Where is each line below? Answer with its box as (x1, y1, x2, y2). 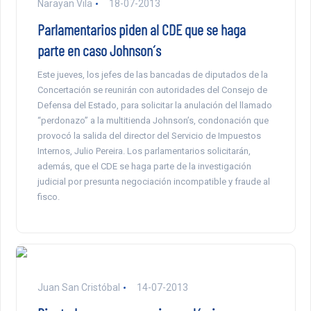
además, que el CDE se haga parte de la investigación (37, 161, 251, 172)
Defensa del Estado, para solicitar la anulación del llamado (37, 100, 272, 111)
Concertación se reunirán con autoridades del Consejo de (37, 85, 267, 96)
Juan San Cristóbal (37, 282, 120, 294)
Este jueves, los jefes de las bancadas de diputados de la (37, 69, 268, 81)
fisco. (37, 192, 60, 203)
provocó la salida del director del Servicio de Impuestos (37, 131, 261, 142)
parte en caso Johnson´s (37, 41, 161, 60)
